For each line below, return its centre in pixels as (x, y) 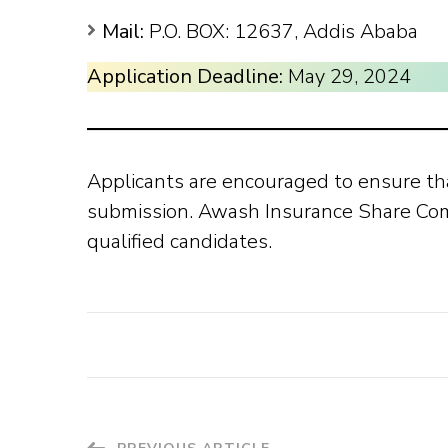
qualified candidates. (179, 241)
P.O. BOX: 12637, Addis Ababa (281, 31)
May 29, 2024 (347, 76)
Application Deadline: (185, 76)
